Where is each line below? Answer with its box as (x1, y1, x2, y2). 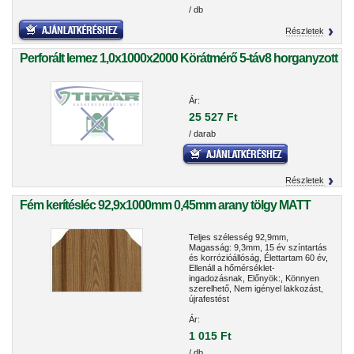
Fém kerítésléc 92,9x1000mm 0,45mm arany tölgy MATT (20, 198, 311, 212)
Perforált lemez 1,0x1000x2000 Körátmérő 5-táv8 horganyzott (20, 51, 337, 65)
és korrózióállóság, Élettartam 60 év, (189, 253, 328, 262)
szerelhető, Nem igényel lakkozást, (189, 284, 323, 293)
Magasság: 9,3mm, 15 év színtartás (189, 243, 327, 252)
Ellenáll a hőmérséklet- (189, 263, 275, 273)
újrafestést (189, 294, 229, 303)
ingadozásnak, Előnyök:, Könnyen (189, 273, 319, 283)
